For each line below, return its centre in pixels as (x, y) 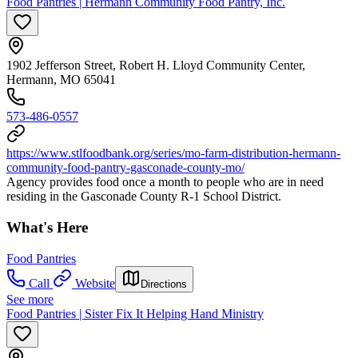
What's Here (47, 228)
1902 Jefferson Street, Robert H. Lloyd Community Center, (156, 66)
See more (30, 299)
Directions (164, 284)
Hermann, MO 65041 (61, 80)
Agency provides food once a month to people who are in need (165, 182)
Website (95, 283)
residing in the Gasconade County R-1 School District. (144, 197)
